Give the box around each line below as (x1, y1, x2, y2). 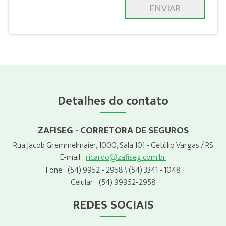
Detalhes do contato (58, 91, 168, 111)
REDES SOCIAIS (72, 195, 154, 215)
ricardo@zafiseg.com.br (86, 151, 166, 165)
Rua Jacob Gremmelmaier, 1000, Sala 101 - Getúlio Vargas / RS (13, 139, 213, 153)
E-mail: (60, 151, 82, 165)
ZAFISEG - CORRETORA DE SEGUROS (37, 122, 189, 138)
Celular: (70, 175, 95, 189)
